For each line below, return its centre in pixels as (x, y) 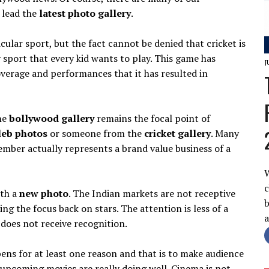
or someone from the (96, 133)
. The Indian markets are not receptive (152, 193)
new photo (44, 193)
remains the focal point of (152, 118)
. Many (225, 133)
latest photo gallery (85, 13)
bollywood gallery (52, 118)
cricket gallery (177, 133)
